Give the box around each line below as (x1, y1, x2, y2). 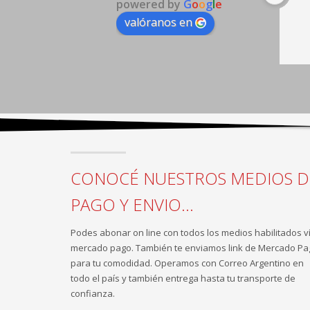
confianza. (71, 286, 115, 300)
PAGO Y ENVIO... (71, 192, 194, 216)
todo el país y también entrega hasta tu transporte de (71, 271, 295, 284)
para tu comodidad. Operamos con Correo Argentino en (71, 256, 304, 269)
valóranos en (125, 14, 192, 30)
